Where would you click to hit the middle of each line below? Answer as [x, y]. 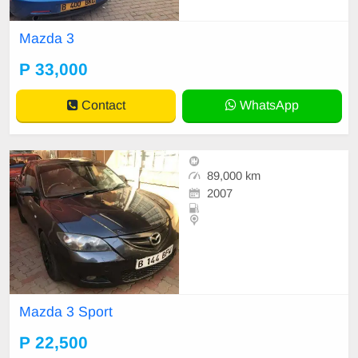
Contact [101, 105]
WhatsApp [268, 105]
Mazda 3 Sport [66, 312]
